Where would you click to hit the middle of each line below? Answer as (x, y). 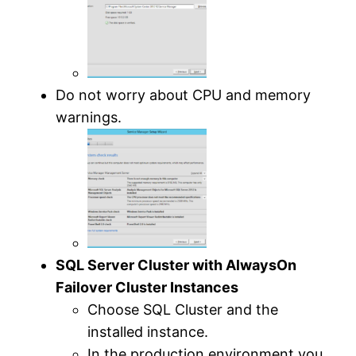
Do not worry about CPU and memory (184, 95)
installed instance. (148, 331)
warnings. (89, 117)
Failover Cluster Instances (147, 287)
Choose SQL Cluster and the (183, 309)
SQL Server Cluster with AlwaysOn (176, 265)
